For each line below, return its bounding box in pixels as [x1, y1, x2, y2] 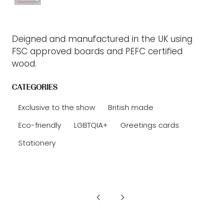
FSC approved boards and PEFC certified [12, 45, 183, 57]
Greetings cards [120, 120, 179, 130]
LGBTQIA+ [74, 120, 108, 130]
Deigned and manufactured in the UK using [12, 33, 192, 45]
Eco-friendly [18, 120, 61, 130]
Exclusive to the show [18, 102, 95, 112]
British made [108, 102, 153, 112]
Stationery [18, 138, 56, 148]
